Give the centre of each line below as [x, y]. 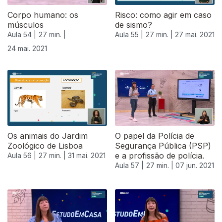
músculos [26, 25]
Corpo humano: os [43, 15]
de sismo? [134, 25]
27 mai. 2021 [195, 35]
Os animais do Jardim [48, 136]
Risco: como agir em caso [163, 15]
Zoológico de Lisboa [45, 146]
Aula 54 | [22, 35]
